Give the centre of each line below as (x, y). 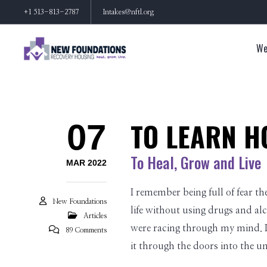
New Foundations (79, 201)
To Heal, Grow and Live (195, 162)
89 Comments (86, 230)
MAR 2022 (86, 163)
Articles (95, 216)
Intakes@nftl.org (128, 12)
